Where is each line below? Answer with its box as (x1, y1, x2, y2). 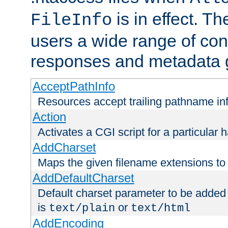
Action (32, 110, 66, 124)
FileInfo (31, 11, 112, 31)
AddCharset (32, 140, 96, 155)
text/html (131, 202, 190, 215)
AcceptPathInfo (32, 79, 115, 94)
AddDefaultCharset (32, 171, 134, 185)
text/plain (49, 202, 115, 215)
